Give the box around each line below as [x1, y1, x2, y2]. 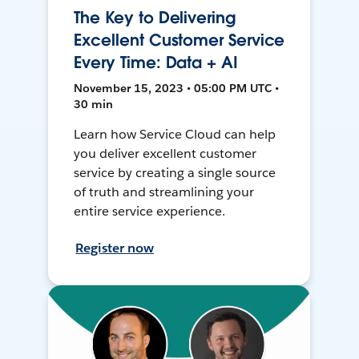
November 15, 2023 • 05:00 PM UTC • [74, 81, 280, 96]
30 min [74, 97, 114, 112]
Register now [75, 240, 155, 257]
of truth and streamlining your [74, 184, 254, 201]
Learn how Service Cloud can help [74, 126, 276, 143]
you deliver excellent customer [74, 145, 256, 163]
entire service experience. [74, 203, 225, 220]
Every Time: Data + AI [74, 52, 238, 74]
